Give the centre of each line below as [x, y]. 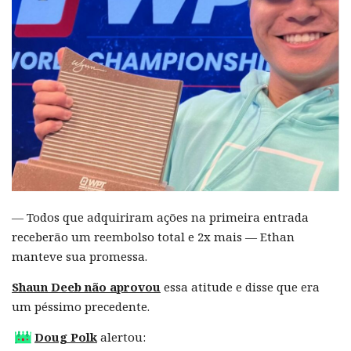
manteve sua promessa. [80, 256]
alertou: [121, 337]
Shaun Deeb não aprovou [86, 286]
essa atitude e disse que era [240, 286]
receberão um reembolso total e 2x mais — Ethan [153, 236]
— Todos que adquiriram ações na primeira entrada [160, 217]
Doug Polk [66, 337]
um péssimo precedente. [81, 306]
